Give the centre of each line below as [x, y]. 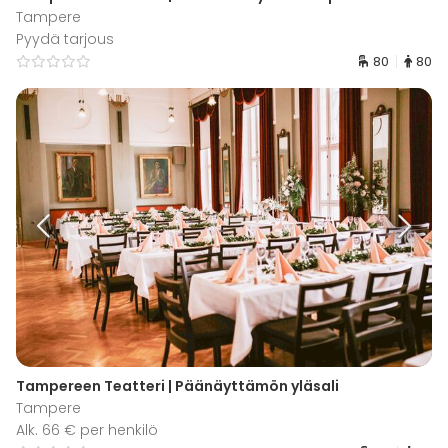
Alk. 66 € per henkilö [87, 429]
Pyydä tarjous [65, 39]
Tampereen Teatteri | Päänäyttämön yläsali [177, 385]
